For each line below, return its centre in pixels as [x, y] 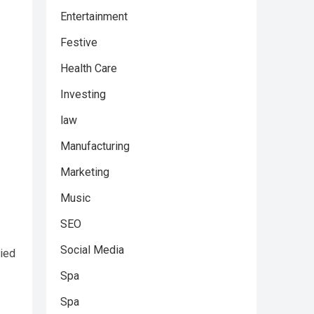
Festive [79, 42]
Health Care [89, 68]
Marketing [85, 172]
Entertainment [94, 16]
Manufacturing [95, 146]
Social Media [92, 250]
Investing [83, 94]
